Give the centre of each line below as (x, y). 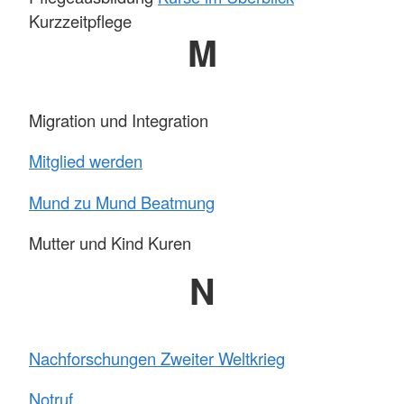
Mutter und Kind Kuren (110, 242)
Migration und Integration (119, 119)
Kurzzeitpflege (80, 21)
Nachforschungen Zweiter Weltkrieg (157, 358)
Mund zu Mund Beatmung (122, 202)
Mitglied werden (86, 161)
